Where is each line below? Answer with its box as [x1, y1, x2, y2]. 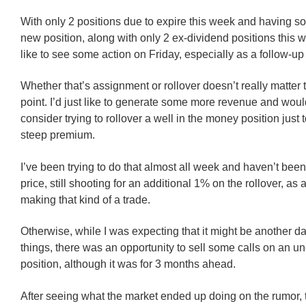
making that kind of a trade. [20, 193, 150, 206]
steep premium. [20, 129, 95, 141]
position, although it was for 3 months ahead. [20, 258, 236, 270]
